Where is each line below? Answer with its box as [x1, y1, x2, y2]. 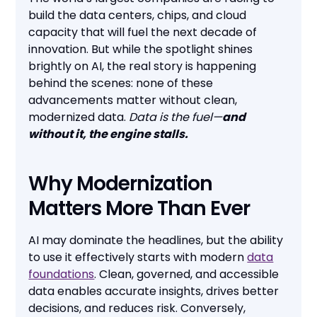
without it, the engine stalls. [28, 126, 189, 143]
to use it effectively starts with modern [28, 249, 248, 266]
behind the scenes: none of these [28, 75, 214, 92]
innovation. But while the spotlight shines [28, 41, 253, 58]
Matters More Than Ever [28, 195, 250, 223]
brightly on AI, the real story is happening [28, 58, 257, 75]
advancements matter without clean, [28, 92, 238, 109]
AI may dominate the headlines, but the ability [28, 232, 284, 249]
